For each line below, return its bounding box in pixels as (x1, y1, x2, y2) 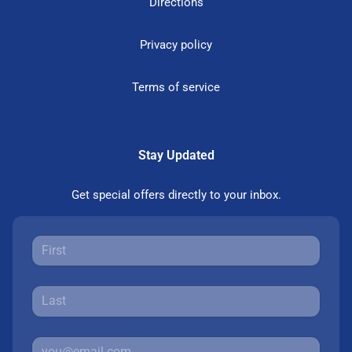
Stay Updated (137, 147, 214, 163)
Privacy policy (140, 37, 212, 52)
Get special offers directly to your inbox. (71, 187, 281, 202)
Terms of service (132, 79, 220, 94)
